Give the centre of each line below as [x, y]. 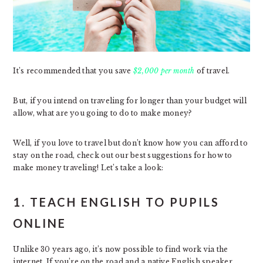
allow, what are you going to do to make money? [102, 113]
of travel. [212, 70]
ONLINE [40, 223]
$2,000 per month [164, 70]
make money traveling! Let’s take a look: [88, 167]
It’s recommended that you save [73, 70]
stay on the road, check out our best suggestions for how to [123, 155]
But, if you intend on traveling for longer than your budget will [130, 100]
